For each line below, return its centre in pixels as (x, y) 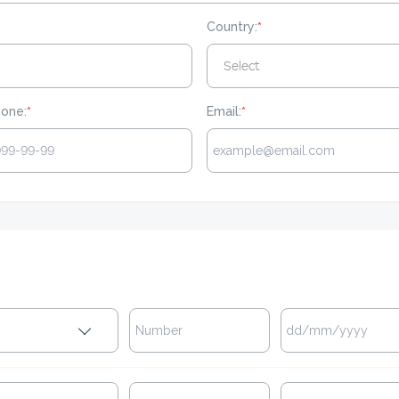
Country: (232, 27)
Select (242, 66)
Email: (224, 111)
